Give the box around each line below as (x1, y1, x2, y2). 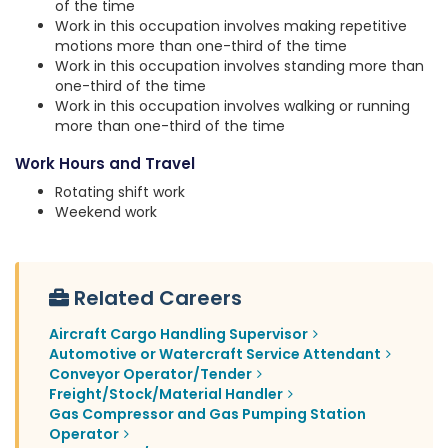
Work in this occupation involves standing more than (55, 56, 424, 76)
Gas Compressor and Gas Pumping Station (49, 404, 366, 424)
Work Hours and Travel (15, 153, 195, 174)
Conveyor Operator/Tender (49, 364, 252, 384)
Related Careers (74, 284, 242, 312)
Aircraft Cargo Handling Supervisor (49, 324, 308, 344)
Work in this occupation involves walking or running (55, 96, 410, 116)
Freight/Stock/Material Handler (49, 384, 283, 404)
